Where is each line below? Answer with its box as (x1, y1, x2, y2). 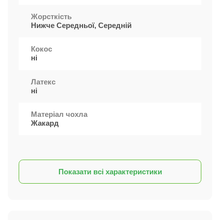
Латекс (31, 77, 56, 86)
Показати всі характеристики (58, 167, 162, 176)
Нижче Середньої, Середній (31, 21, 132, 29)
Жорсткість (31, 12, 72, 21)
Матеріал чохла (31, 110, 88, 119)
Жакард (31, 119, 59, 128)
